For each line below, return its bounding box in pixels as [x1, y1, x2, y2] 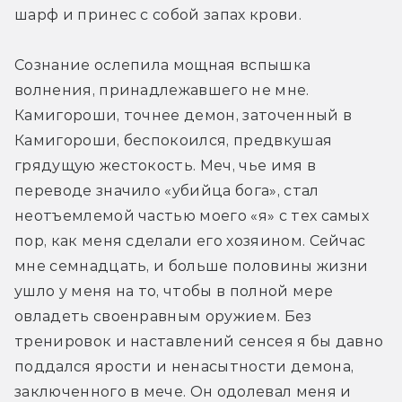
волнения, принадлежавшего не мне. [14, 81, 310, 99]
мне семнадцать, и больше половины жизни [14, 257, 369, 275]
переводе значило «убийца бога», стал [14, 181, 319, 199]
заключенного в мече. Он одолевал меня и [14, 382, 352, 400]
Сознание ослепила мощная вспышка [14, 56, 311, 74]
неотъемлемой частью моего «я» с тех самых [14, 206, 370, 224]
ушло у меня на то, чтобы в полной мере [14, 282, 334, 300]
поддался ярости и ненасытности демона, [14, 357, 354, 375]
